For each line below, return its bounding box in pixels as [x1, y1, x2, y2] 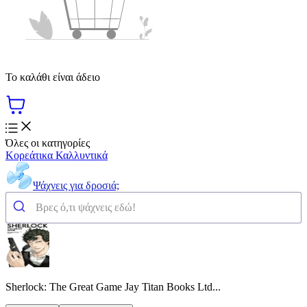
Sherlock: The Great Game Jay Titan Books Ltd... [5, 280, 221, 293]
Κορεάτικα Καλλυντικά [5, 149, 108, 161]
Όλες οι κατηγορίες [5, 136, 90, 149]
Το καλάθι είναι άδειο [5, 71, 100, 83]
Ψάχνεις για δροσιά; [33, 179, 119, 191]
